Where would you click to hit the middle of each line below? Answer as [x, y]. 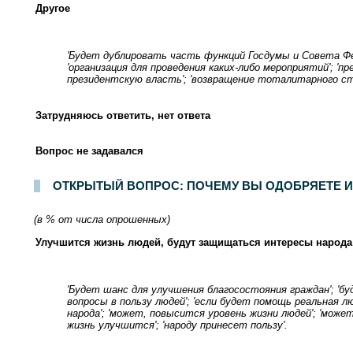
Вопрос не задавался [89, 150]
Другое [53, 8]
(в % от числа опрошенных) [102, 219]
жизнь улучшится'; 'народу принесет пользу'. [177, 325]
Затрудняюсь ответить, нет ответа [123, 115]
